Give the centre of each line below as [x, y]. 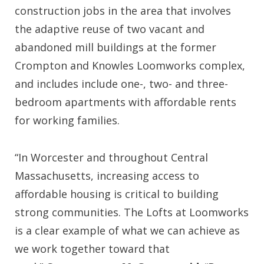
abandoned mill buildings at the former [115, 47]
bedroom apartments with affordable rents [126, 102]
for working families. [67, 120]
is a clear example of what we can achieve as [127, 230]
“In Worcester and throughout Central [111, 157]
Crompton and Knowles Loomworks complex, [130, 65]
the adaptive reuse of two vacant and [110, 29]
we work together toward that [92, 249]
